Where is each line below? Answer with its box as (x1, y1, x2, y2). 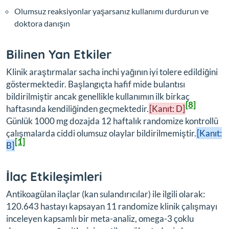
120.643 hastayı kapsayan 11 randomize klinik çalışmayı (6, 201, 217, 212)
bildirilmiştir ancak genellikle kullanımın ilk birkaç (6, 91, 190, 102)
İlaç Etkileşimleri (6, 169, 102, 184)
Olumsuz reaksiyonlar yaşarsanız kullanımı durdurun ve (14, 6, 209, 16)
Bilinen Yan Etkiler (6, 47, 111, 62)
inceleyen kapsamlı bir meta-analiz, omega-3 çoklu (6, 213, 194, 224)
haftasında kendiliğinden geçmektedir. (6, 103, 149, 114)
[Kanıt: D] (149, 103, 185, 114)
